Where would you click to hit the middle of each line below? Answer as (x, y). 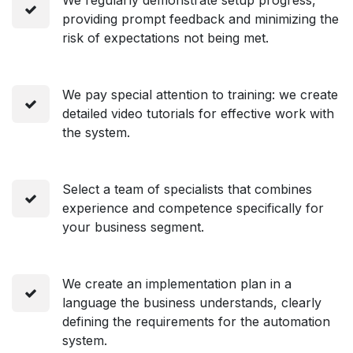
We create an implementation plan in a (177, 283)
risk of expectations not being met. (165, 37)
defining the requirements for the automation (196, 321)
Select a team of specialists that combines (187, 189)
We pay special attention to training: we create (200, 94)
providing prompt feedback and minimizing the (201, 19)
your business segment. (133, 227)
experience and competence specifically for (193, 208)
